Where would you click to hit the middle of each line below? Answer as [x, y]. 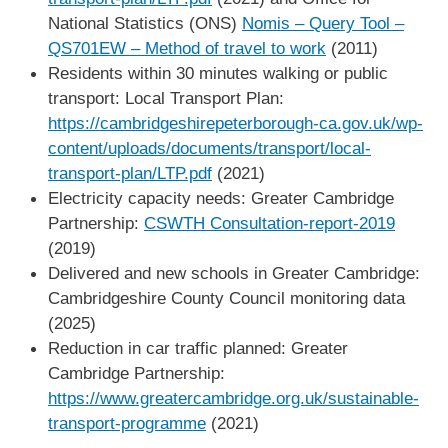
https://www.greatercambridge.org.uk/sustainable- [233, 397]
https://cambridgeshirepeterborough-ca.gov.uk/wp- [235, 122]
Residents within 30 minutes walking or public [218, 72]
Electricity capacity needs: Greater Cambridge [221, 197]
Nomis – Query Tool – [323, 22]
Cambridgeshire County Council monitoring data [226, 297]
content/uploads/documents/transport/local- [209, 147]
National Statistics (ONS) [145, 22]
